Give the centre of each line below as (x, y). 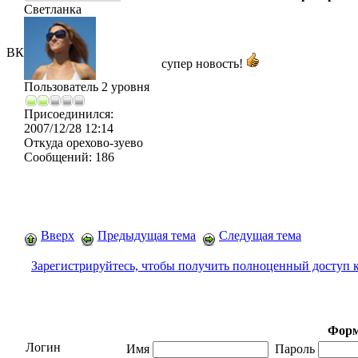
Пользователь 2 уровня (87, 87)
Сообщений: (58, 157)
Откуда (44, 143)
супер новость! (204, 64)
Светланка (53, 9)
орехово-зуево (103, 143)
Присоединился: (69, 114)
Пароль (293, 349)
